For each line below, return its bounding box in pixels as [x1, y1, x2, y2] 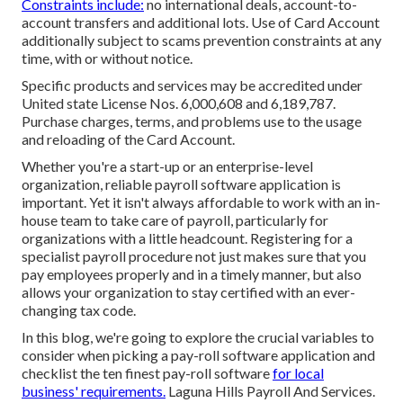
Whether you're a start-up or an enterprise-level [22, 157, 313, 175]
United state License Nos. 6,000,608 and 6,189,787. [22, 94, 336, 112]
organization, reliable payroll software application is [22, 175, 341, 193]
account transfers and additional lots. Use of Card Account [22, 13, 380, 31]
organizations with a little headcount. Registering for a [22, 228, 353, 246]
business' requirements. [22, 381, 166, 399]
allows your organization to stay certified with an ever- [22, 282, 355, 300]
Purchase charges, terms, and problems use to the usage [22, 112, 362, 130]
